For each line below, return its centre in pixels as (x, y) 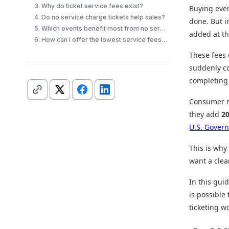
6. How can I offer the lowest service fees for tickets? (165, 40)
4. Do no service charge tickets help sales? (100, 17)
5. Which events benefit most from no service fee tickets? (163, 28)
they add (205, 114)
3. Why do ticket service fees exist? (89, 6)
